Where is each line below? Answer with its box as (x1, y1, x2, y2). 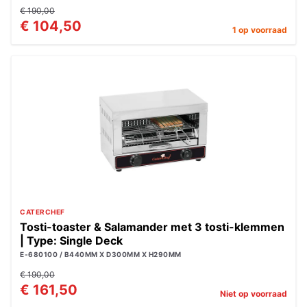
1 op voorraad (232, 25, 287, 35)
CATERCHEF (20, 208, 65, 216)
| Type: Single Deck (20, 234, 123, 247)
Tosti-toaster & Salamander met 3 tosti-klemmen (20, 220, 284, 234)
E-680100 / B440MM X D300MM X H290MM (20, 250, 182, 258)
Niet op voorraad (220, 288, 287, 299)
